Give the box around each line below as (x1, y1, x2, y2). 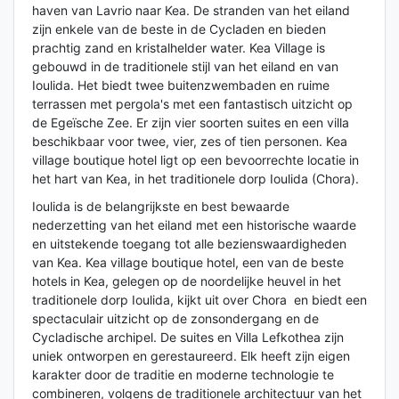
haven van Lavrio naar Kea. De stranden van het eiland (32, 3, 350, 19)
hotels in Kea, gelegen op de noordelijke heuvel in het (32, 273, 341, 289)
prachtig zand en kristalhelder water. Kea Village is (32, 40, 325, 56)
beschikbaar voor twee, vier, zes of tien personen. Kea (32, 134, 347, 150)
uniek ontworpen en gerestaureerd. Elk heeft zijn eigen (32, 348, 350, 364)
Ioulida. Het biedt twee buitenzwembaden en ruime (32, 77, 330, 94)
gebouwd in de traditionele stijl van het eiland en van (32, 59, 338, 75)
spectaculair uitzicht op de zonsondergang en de (32, 311, 319, 327)
